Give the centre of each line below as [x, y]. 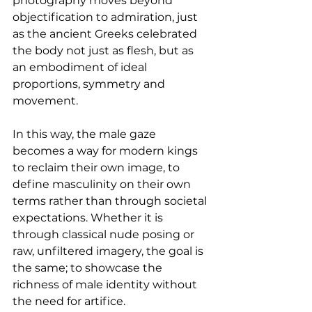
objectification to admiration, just [107, 17]
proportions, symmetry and [90, 84]
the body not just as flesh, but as [104, 51]
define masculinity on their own [103, 185]
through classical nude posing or [105, 235]
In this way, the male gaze [86, 134]
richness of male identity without [106, 285]
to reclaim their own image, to [97, 168]
